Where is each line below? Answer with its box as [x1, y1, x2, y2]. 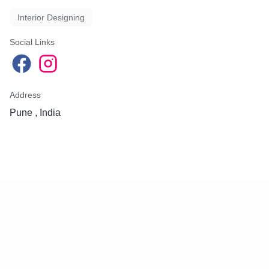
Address [10, 90, 41, 100]
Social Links [10, 37, 55, 47]
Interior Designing [17, 13, 85, 22]
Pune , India [10, 107, 61, 118]
